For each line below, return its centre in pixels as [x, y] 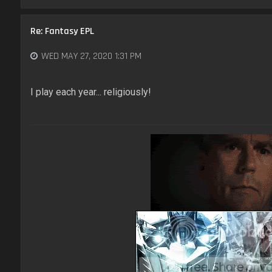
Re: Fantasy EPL [62, 31]
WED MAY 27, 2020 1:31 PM [91, 56]
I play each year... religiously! [90, 92]
